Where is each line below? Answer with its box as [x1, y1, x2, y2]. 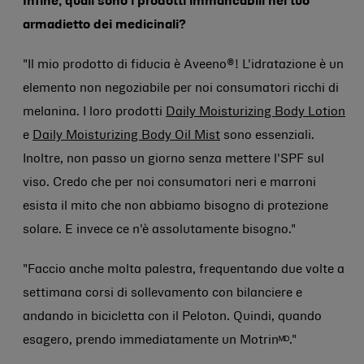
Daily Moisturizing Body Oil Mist [32, 130, 220, 141]
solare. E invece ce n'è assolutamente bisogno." [23, 224, 296, 236]
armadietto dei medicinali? [23, 19, 186, 31]
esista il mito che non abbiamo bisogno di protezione [23, 201, 328, 212]
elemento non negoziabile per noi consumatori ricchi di [23, 83, 339, 94]
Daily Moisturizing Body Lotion [166, 106, 345, 118]
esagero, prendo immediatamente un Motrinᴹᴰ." [23, 335, 297, 346]
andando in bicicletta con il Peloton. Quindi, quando [23, 311, 322, 323]
